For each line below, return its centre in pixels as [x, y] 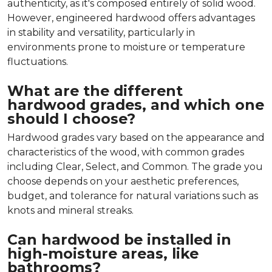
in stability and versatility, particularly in [101, 32]
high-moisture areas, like [103, 253]
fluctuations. [38, 61]
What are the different [95, 90]
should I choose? [71, 118]
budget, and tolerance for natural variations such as [133, 195]
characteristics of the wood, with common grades [126, 152]
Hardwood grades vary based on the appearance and [136, 137]
